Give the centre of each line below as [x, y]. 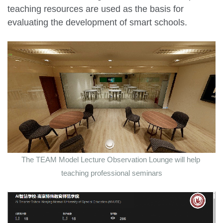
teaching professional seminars [111, 173]
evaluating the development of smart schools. [97, 23]
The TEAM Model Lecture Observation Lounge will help [111, 159]
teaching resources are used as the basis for [96, 9]
